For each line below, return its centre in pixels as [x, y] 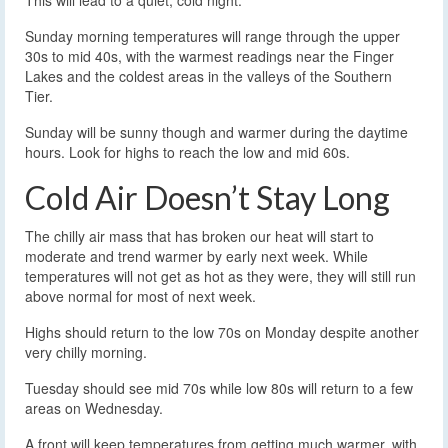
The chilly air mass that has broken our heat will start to [199, 236]
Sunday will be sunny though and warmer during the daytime [216, 132]
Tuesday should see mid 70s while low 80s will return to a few [219, 388]
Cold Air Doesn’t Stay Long [207, 198]
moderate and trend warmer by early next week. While [196, 256]
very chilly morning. [86, 352]
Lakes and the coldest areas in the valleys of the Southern [208, 76]
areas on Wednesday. [94, 408]
